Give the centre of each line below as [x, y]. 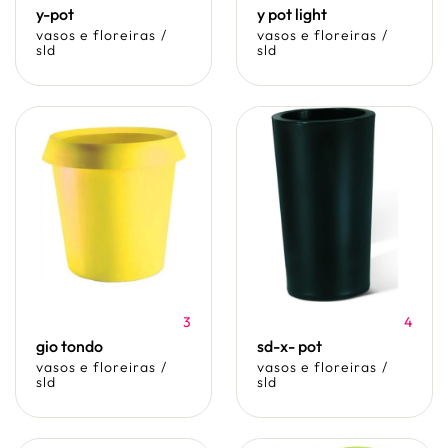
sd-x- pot [289, 346]
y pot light [292, 14]
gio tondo [69, 346]
